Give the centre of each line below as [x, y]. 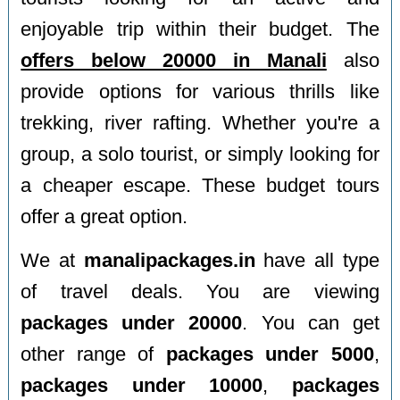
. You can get [311, 323]
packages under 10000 [142, 385]
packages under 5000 [270, 354]
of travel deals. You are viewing [200, 292]
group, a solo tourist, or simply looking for [200, 155]
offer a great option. [104, 217]
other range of [93, 354]
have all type [317, 260]
